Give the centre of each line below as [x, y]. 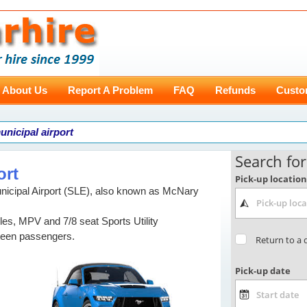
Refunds [235, 90]
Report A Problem [110, 90]
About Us [25, 90]
